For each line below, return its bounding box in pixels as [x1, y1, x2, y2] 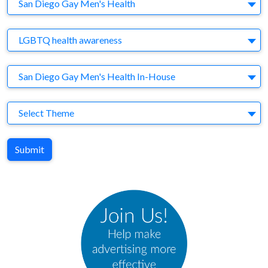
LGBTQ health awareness [19, 34, 122, 45]
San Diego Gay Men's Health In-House [19, 71, 175, 82]
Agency [7, 68, 36, 80]
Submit [15, 144, 44, 155]
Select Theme [19, 107, 74, 118]
